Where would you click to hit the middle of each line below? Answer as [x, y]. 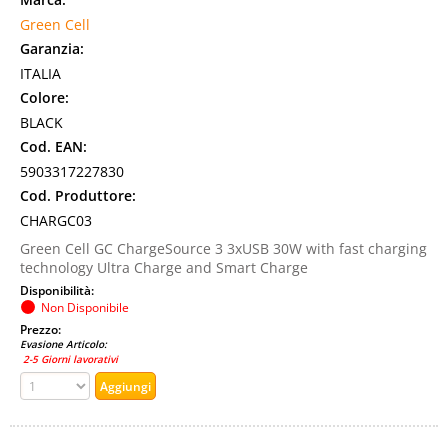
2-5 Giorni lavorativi [69, 359]
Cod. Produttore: [78, 195]
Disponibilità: [58, 290]
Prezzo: [42, 329]
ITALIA [40, 73]
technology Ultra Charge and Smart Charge [164, 267]
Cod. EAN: [53, 146]
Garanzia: [52, 48]
